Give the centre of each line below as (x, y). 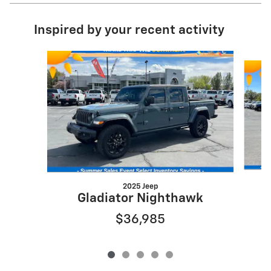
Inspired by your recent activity (129, 30)
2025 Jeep (140, 186)
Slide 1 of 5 (40, 56)
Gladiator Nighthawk (140, 198)
